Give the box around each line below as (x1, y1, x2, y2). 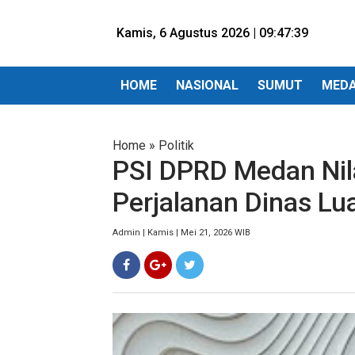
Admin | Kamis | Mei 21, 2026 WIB (113, 227, 250, 238)
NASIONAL (176, 78, 239, 93)
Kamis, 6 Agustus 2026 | (116, 25, 259, 40)
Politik (158, 138, 194, 153)
